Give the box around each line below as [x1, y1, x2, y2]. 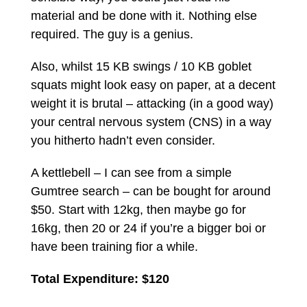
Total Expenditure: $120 [30, 271, 169, 286]
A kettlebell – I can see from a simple [30, 165, 232, 180]
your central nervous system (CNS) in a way [30, 114, 271, 129]
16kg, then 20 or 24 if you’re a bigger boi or [30, 221, 266, 235]
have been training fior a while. [30, 239, 198, 254]
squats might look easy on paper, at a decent [30, 77, 275, 92]
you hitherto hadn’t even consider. [30, 133, 215, 147]
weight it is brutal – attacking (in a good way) [30, 96, 273, 110]
